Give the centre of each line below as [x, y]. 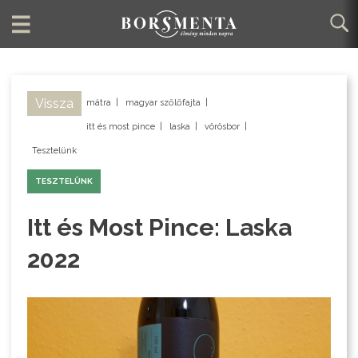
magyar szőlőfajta [163, 103]
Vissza [55, 104]
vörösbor [223, 127]
